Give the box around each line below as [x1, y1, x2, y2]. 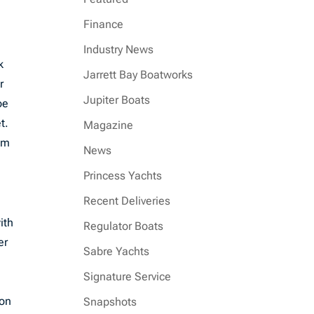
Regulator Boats [83, 219, 164, 233]
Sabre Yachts [83, 245, 150, 258]
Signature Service [83, 270, 172, 283]
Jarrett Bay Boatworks [83, 68, 193, 81]
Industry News [83, 43, 154, 56]
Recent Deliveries [83, 194, 171, 207]
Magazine [83, 118, 134, 132]
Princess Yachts [83, 169, 163, 182]
